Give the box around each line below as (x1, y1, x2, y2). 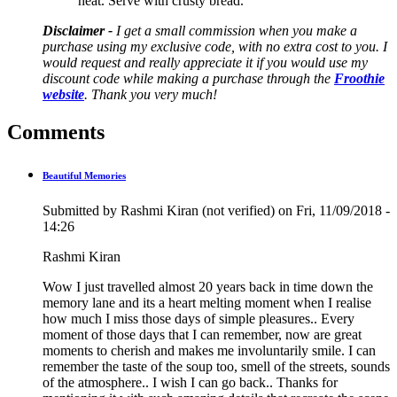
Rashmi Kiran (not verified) (121, 203, 275, 219)
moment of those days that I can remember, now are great (43, 327, 362, 343)
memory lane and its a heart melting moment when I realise (43, 295, 371, 311)
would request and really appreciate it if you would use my (43, 55, 368, 71)
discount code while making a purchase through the (43, 71, 334, 87)
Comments (7, 121, 105, 144)
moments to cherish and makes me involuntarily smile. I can (43, 343, 376, 359)
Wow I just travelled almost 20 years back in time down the (43, 279, 373, 295)
